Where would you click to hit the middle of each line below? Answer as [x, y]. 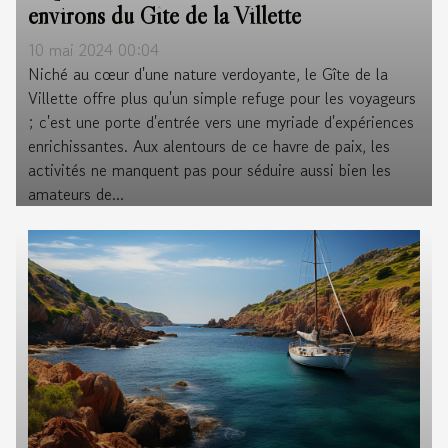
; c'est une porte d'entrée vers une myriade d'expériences [221, 122]
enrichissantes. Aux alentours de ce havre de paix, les [209, 146]
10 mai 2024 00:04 [93, 50]
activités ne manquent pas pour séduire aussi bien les [209, 170]
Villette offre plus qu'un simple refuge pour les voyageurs [222, 98]
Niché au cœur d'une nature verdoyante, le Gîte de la [208, 74]
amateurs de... [76, 194]
